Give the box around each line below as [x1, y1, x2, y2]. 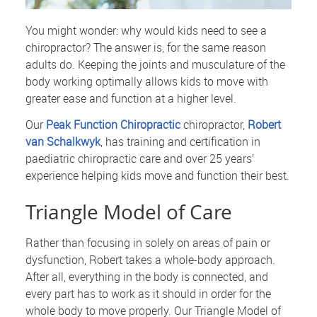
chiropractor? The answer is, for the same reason [25, 40, 267, 56]
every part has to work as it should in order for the [25, 286, 272, 302]
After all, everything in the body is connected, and [25, 269, 269, 285]
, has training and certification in [100, 134, 261, 150]
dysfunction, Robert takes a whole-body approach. [25, 252, 276, 268]
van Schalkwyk [25, 134, 101, 150]
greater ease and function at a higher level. [25, 91, 237, 107]
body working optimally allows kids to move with [25, 74, 269, 90]
